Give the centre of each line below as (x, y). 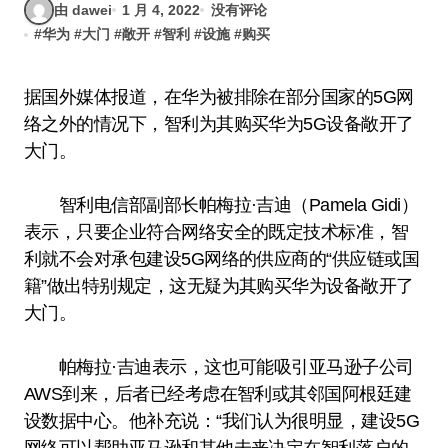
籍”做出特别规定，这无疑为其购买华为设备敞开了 (219, 286)
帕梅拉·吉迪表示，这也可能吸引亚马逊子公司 (219, 367)
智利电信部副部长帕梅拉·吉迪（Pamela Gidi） (221, 205)
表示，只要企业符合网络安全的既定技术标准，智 (216, 232)
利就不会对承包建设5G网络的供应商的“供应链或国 (222, 259)
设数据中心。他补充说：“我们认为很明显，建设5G (222, 421)
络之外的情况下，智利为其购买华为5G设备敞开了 (219, 124)
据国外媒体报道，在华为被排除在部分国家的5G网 (33, 97)
